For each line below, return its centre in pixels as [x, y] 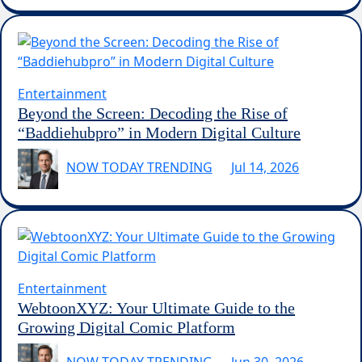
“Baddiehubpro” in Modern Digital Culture [159, 132]
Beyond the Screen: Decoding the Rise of [153, 113]
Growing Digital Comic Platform [126, 327]
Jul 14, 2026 [265, 167]
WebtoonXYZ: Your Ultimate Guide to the [156, 307]
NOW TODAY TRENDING [139, 167]
